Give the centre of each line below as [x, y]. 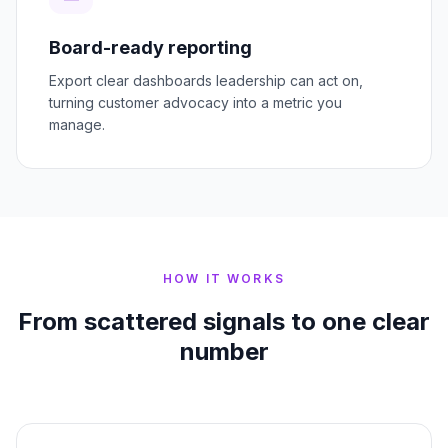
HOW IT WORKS [224, 279]
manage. [77, 125]
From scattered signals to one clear [224, 322]
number [224, 352]
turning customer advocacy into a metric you [195, 103]
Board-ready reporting [150, 48]
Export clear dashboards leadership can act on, [206, 81]
